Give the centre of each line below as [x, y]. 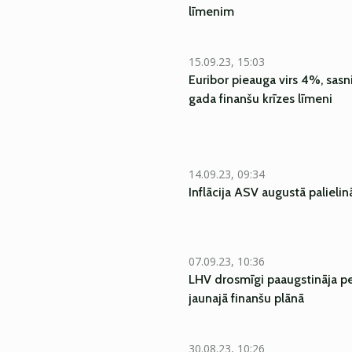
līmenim [211, 11]
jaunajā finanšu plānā [246, 298]
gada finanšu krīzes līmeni [260, 99]
